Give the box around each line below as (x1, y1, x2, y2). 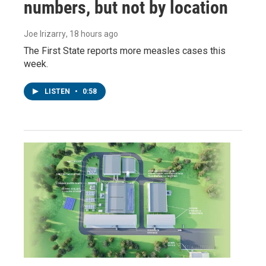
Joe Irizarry (24, 29, 66, 39)
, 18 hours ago (66, 29, 118, 39)
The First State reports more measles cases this (24, 45, 226, 57)
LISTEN (45, 87, 72, 96)
